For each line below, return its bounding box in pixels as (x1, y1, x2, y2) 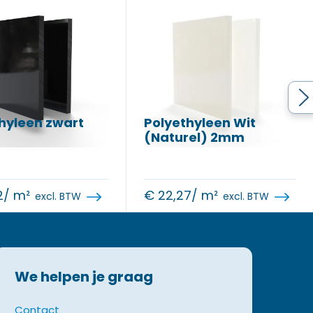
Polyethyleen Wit (144, 114, 256, 131)
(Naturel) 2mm (144, 129, 245, 146)
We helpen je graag (14, 267, 153, 286)
